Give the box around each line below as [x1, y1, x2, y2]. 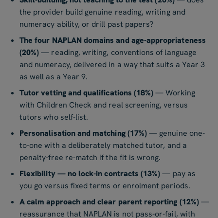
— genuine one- [147, 128, 205, 139]
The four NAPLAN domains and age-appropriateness [19, 35, 206, 46]
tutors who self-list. [19, 112, 89, 123]
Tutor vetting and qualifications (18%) [19, 88, 154, 98]
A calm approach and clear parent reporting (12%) [19, 197, 199, 207]
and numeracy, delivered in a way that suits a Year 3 [19, 59, 205, 70]
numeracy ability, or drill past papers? [19, 19, 154, 30]
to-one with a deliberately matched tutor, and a [19, 140, 187, 151]
